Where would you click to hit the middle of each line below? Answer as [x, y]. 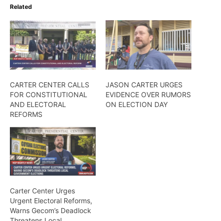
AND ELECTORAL [38, 104]
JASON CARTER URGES [144, 84]
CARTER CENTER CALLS [50, 84]
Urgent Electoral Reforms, [51, 201]
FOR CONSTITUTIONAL [49, 94]
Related [21, 7]
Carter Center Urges [42, 191]
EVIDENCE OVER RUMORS [148, 94]
